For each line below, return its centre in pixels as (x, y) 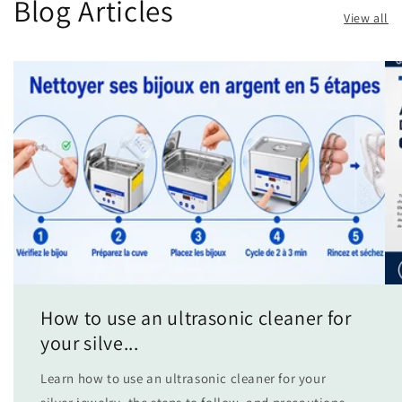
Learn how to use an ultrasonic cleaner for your (184, 379)
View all (366, 18)
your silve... (90, 343)
